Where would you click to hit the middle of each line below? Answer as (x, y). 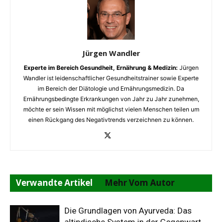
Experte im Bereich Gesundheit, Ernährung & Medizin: (101, 67)
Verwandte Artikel (54, 182)
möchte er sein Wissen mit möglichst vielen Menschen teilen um (111, 109)
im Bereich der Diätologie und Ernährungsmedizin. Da (111, 88)
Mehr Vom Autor (139, 182)
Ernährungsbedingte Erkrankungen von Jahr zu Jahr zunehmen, (111, 99)
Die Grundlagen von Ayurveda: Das (128, 210)
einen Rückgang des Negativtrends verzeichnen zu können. (111, 119)
